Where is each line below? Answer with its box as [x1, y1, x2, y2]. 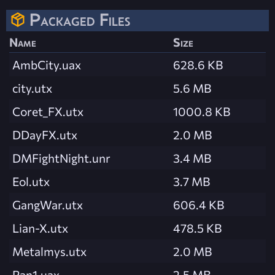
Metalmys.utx [12, 244, 87, 259]
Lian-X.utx [12, 220, 68, 236]
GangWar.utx [12, 197, 83, 212]
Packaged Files [29, 10, 130, 29]
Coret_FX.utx [12, 104, 83, 119]
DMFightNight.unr [12, 150, 110, 166]
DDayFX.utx [12, 127, 77, 142]
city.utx [12, 80, 52, 96]
